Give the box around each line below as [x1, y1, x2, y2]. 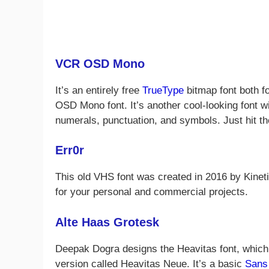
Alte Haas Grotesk [55, 215, 159, 229]
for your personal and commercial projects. [55, 186, 248, 198]
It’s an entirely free [55, 84, 142, 96]
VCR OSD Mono [55, 56, 145, 70]
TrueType [142, 84, 184, 96]
